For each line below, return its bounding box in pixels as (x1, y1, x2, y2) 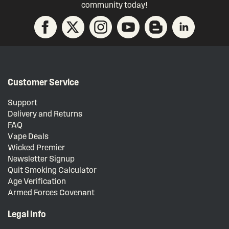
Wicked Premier (8, 143, 65, 152)
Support (8, 98, 37, 107)
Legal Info (8, 209, 46, 219)
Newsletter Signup (8, 154, 75, 163)
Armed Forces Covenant (8, 188, 95, 197)
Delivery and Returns (8, 109, 82, 118)
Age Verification (8, 177, 66, 186)
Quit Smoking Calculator (8, 166, 97, 174)
